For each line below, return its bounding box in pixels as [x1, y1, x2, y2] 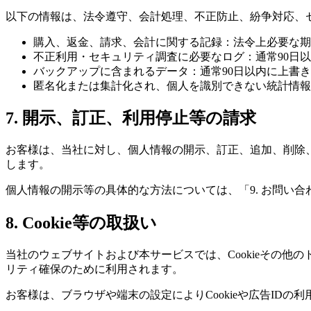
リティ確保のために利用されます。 [6, 263, 183, 276]
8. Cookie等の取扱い [6, 214, 157, 233]
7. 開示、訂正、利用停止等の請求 [6, 109, 256, 128]
